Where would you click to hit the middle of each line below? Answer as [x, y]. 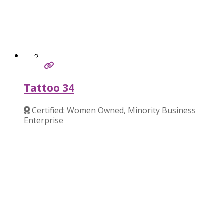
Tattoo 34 [49, 88]
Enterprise [44, 120]
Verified [38, 130]
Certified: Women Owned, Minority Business [114, 110]
